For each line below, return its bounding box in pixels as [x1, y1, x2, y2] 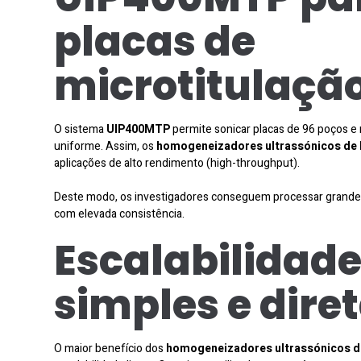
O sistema [54, 120, 106, 138]
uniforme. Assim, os [54, 137, 156, 155]
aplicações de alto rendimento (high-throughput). [54, 154, 300, 172]
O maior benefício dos [54, 339, 166, 357]
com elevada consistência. [54, 205, 185, 222]
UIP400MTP [106, 120, 170, 138]
